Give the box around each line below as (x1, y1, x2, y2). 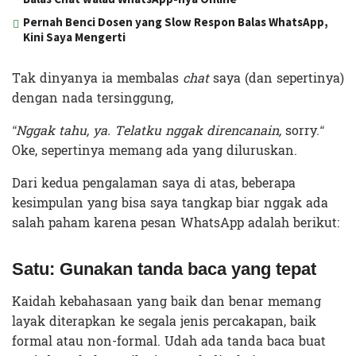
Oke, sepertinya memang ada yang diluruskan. (12, 138, 297, 162)
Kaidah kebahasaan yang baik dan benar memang (12, 289, 321, 313)
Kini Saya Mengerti (23, 29, 126, 44)
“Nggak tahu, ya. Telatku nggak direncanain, (12, 118, 281, 142)
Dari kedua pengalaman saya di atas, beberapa (12, 171, 296, 195)
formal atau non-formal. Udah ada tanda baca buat (12, 329, 326, 353)
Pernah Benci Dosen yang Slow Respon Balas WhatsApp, (23, 14, 328, 29)
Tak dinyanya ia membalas (12, 66, 183, 90)
